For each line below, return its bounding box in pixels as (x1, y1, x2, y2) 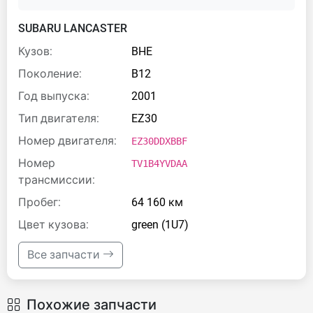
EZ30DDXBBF (131, 136, 187, 147)
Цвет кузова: (18, 218, 89, 231)
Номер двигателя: (18, 134, 117, 147)
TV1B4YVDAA (131, 158, 187, 169)
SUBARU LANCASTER (18, 22, 127, 35)
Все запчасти (27, 248, 103, 261)
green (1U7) (131, 218, 189, 231)
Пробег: (18, 196, 61, 209)
